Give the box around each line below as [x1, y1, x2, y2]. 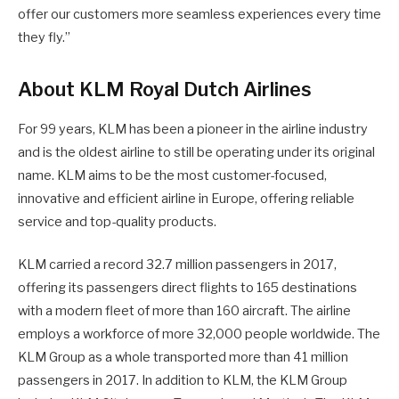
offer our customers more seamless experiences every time [18, 5, 381, 22]
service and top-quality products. [18, 213, 216, 230]
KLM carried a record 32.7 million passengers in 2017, [18, 256, 337, 273]
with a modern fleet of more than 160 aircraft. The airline [18, 303, 351, 320]
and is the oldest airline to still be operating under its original [18, 143, 375, 160]
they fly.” [18, 28, 70, 45]
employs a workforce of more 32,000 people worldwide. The [18, 326, 380, 343]
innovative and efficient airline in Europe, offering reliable [18, 190, 354, 207]
